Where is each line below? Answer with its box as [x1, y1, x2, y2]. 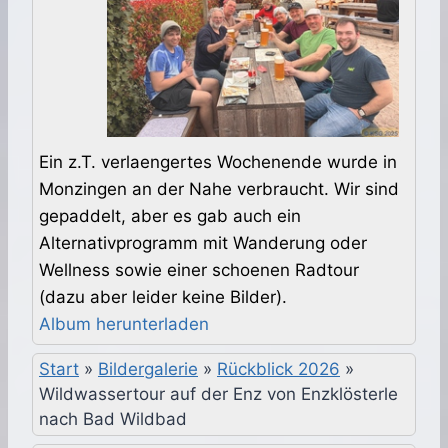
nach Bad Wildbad [39, 409, 187, 430]
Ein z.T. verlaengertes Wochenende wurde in [39, 152, 397, 173]
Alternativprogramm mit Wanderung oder [39, 233, 367, 254]
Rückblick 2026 [217, 359, 340, 380]
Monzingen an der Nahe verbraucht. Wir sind [39, 179, 399, 200]
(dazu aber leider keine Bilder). [39, 287, 287, 308]
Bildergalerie [98, 359, 198, 380]
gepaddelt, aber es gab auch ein [39, 206, 301, 227]
